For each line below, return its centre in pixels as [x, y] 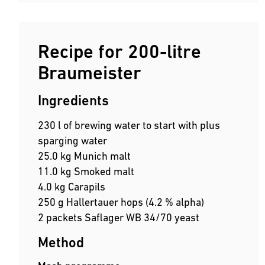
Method [61, 243]
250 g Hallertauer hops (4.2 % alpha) [121, 202]
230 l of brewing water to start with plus [129, 125]
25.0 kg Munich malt [84, 156]
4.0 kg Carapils [72, 187]
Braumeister [90, 73]
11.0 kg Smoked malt [86, 172]
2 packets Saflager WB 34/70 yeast [119, 218]
